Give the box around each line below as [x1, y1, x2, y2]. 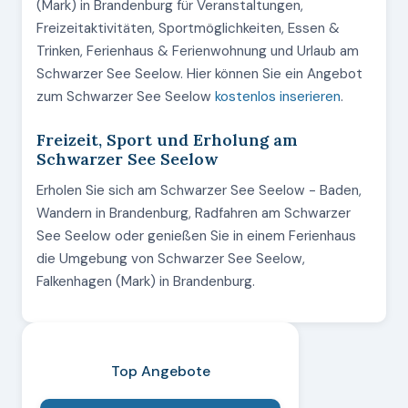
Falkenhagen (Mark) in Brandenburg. [36, 272, 255, 291]
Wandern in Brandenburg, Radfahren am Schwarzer [36, 204, 351, 222]
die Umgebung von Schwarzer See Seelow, [36, 250, 305, 268]
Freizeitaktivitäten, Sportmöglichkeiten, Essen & [36, 19, 340, 37]
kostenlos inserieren [215, 87, 341, 106]
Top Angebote [110, 362, 210, 381]
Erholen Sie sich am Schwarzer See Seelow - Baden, [36, 181, 362, 199]
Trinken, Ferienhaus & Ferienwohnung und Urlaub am [36, 42, 359, 60]
